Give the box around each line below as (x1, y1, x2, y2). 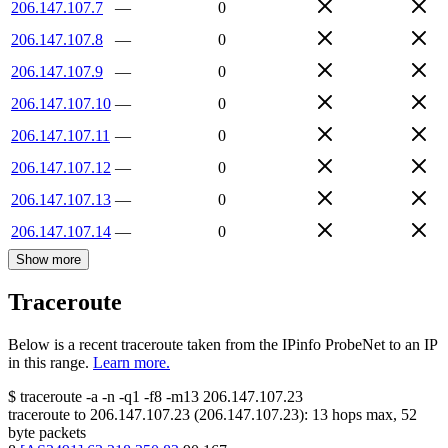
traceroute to (8, 406, 86, 424)
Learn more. (93, 354, 170, 372)
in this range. (8, 354, 89, 372)
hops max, (328, 406, 401, 424)
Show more (16, 251, 81, 267)
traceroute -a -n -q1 (20, 388, 140, 406)
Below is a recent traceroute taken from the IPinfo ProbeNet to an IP (8, 336, 437, 354)
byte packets (8, 424, 86, 442)
